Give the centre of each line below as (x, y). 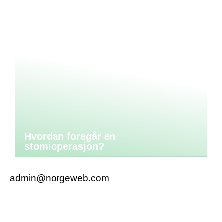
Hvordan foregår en (70, 136)
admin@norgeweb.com (59, 178)
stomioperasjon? (64, 146)
